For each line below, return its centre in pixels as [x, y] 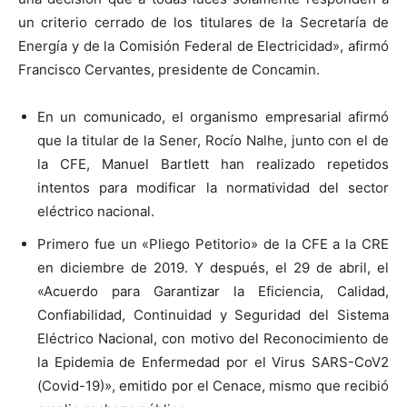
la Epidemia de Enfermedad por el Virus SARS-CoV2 [213, 362]
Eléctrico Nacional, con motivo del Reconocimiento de [213, 338]
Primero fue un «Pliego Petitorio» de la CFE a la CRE [213, 243]
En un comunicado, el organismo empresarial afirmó [213, 116]
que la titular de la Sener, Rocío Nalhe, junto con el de [213, 140]
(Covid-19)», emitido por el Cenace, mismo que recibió [213, 385]
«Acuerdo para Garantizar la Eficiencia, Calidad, [213, 291]
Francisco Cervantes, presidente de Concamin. [169, 69]
